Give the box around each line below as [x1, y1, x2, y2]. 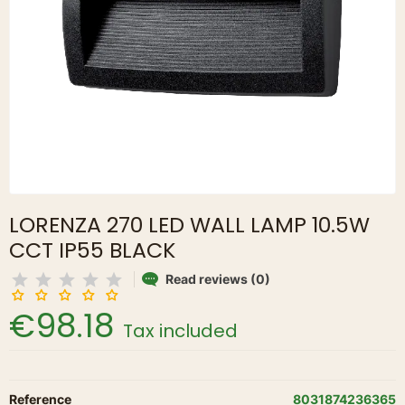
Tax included [123, 318, 238, 344]
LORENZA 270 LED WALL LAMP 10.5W [9, 210, 370, 240]
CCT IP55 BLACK [9, 235, 175, 265]
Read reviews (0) [165, 270, 270, 287]
